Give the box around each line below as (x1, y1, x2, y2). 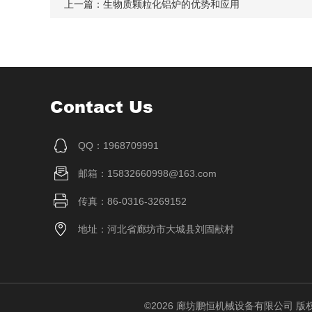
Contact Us (50, 95, 153, 118)
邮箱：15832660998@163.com (78, 168, 217, 179)
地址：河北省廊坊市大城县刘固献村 (78, 224, 234, 235)
